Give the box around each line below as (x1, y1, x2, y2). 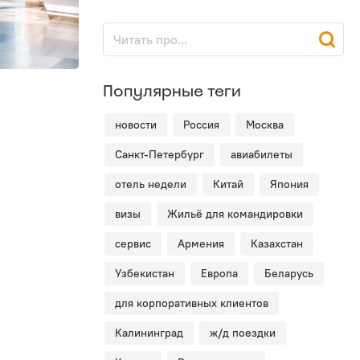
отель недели (115, 177, 186, 191)
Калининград (115, 325, 183, 340)
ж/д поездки (210, 325, 276, 340)
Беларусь (264, 266, 313, 280)
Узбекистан (115, 266, 174, 280)
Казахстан (251, 236, 303, 251)
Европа (201, 266, 238, 280)
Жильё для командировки (167, 207, 303, 221)
